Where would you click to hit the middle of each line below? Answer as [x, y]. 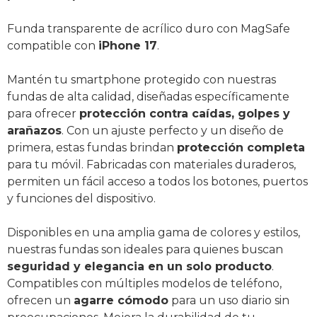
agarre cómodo [121, 300]
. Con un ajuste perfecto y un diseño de [173, 130]
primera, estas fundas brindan [92, 147]
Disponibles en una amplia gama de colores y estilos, [154, 232]
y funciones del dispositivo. [81, 198]
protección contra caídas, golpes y [185, 113]
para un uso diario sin [229, 300]
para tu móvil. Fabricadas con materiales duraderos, [151, 164]
